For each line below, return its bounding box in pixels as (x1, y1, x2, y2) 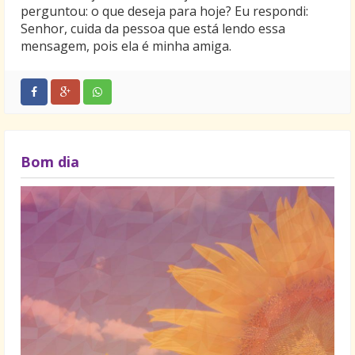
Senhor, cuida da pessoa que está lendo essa (21, 19, 285, 37)
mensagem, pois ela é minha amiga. (21, 36, 231, 55)
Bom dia (21, 151, 79, 171)
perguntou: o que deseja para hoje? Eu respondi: (21, 2, 308, 20)
